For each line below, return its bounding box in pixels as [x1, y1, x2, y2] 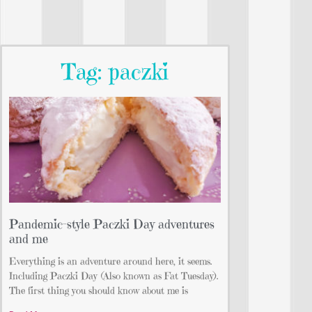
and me [9, 231, 48, 247]
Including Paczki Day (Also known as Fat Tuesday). [9, 270, 219, 283]
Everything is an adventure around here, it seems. [9, 255, 212, 268]
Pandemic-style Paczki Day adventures [9, 216, 214, 233]
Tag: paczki [61, 58, 169, 86]
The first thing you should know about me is [9, 284, 188, 297]
